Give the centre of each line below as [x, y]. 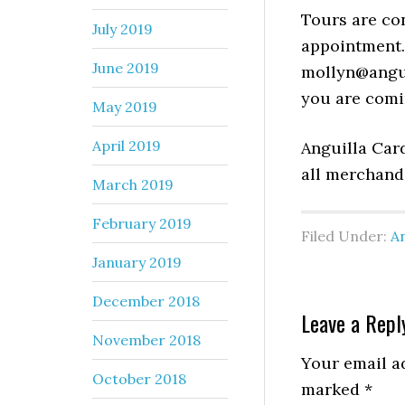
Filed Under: [346, 235]
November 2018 [146, 339]
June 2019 [126, 67]
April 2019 [127, 145]
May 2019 [125, 106]
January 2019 [137, 262]
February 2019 [142, 223]
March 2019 [133, 184]
